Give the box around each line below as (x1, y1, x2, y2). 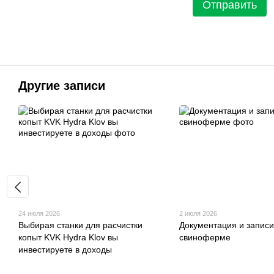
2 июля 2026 (179, 209, 217, 217)
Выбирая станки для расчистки (18, 220, 143, 230)
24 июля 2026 (18, 209, 60, 217)
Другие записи (18, 78, 105, 92)
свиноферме (179, 232, 231, 242)
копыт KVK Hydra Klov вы (18, 232, 118, 242)
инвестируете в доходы (18, 244, 112, 254)
